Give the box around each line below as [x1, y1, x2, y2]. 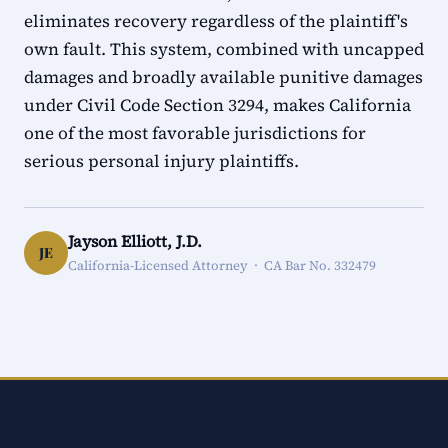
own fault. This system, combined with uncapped [24, 37, 424, 61]
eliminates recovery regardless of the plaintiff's [24, 9, 408, 33]
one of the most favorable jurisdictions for [24, 121, 366, 145]
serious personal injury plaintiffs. [24, 149, 299, 173]
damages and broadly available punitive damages [24, 65, 423, 89]
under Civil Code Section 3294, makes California [24, 93, 411, 117]
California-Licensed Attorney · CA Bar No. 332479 [68, 257, 376, 274]
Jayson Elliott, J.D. [68, 230, 202, 252]
